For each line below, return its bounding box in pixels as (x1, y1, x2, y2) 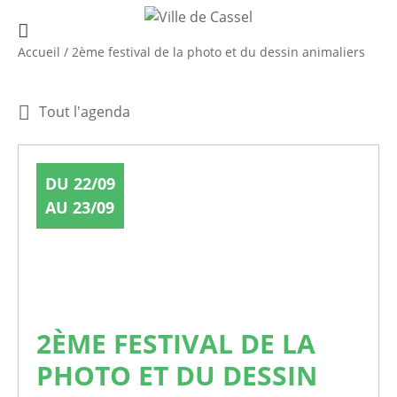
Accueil (18, 43, 60, 60)
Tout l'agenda (39, 101, 130, 121)
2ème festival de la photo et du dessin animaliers (72, 43, 365, 60)
